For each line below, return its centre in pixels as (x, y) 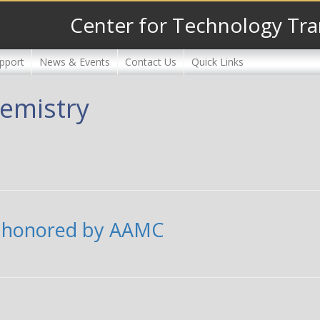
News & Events (75, 61)
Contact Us (151, 61)
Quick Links (217, 61)
